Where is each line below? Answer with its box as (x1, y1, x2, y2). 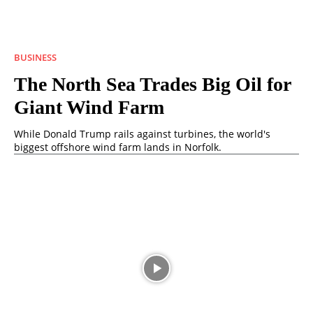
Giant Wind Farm (14, 96, 164, 119)
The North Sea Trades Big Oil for (14, 73, 291, 96)
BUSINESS (14, 51, 57, 64)
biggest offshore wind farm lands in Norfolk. (14, 140, 224, 154)
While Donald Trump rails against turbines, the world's (14, 127, 270, 141)
